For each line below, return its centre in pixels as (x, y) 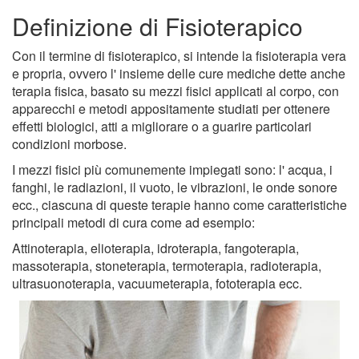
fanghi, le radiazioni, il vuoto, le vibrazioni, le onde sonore (175, 188)
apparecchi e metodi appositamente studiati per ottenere (171, 109)
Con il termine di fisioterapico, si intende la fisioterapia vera (179, 56)
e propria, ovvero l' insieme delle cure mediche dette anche (179, 74)
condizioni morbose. (69, 144)
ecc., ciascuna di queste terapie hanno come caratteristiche (179, 205)
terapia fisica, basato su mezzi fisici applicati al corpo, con (175, 91)
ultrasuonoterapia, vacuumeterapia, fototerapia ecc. (157, 284)
